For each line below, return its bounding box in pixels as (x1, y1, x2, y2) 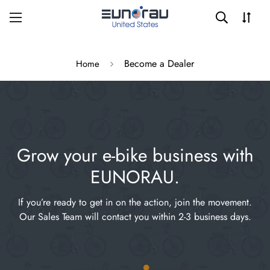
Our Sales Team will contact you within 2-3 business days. (19, 210, 251, 224)
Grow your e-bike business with (16, 142, 254, 168)
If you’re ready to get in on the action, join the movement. (18, 195, 252, 209)
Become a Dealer (124, 57, 194, 71)
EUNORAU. (90, 164, 180, 190)
